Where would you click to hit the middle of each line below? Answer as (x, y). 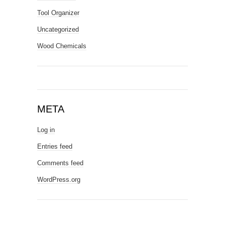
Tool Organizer (58, 13)
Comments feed (60, 163)
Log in (46, 130)
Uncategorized (58, 29)
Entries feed (55, 146)
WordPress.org (59, 180)
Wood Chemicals (62, 46)
